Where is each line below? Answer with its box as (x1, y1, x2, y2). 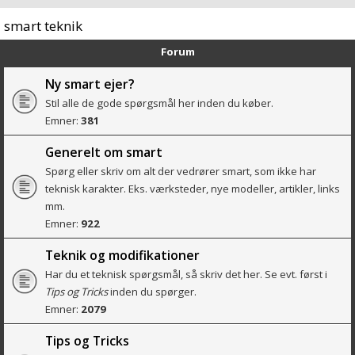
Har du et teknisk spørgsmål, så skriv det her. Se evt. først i (45, 267, 327, 282)
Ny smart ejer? (45, 75, 135, 94)
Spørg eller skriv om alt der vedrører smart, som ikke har (45, 164, 316, 179)
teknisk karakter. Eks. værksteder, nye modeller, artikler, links (45, 181, 340, 197)
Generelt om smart (45, 143, 162, 162)
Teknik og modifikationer (45, 246, 200, 265)
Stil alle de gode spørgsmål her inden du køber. (45, 96, 273, 111)
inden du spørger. (108, 284, 197, 300)
